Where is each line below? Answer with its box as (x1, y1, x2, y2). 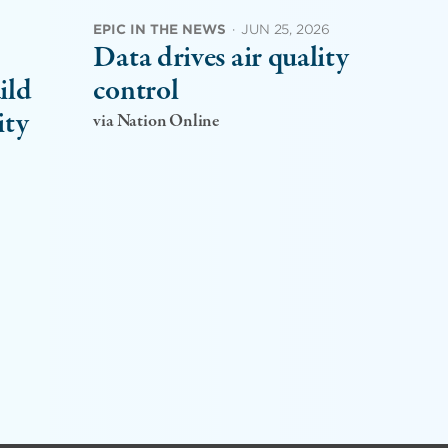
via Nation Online (93, 108, 220, 134)
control (93, 70, 179, 112)
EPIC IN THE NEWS (93, 21, 227, 37)
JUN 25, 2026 (241, 21, 331, 37)
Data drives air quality (93, 37, 349, 79)
